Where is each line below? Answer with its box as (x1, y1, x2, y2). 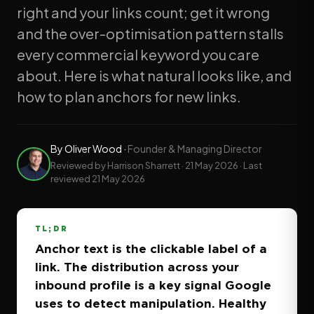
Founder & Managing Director (128, 142, 262, 155)
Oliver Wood (64, 142, 122, 155)
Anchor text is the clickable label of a (35, 242, 267, 255)
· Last (238, 160, 262, 171)
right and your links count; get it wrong (17, 4, 270, 21)
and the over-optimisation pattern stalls (17, 25, 284, 42)
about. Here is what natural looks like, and (17, 67, 292, 84)
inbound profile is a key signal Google (35, 278, 271, 292)
